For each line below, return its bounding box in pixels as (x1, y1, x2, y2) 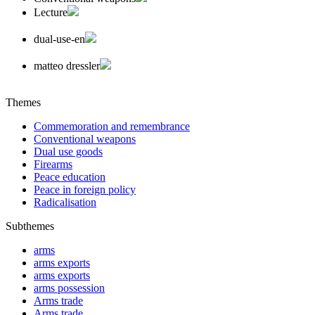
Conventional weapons (34, 132, 136, 145)
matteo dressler (34, 59, 100, 72)
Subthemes (6, 219, 54, 232)
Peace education (34, 170, 105, 183)
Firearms (34, 157, 72, 170)
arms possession (34, 281, 105, 294)
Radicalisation (34, 195, 96, 208)
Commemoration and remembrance (34, 120, 190, 132)
